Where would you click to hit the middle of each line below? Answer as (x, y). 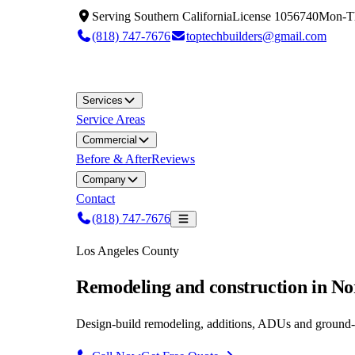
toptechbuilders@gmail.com (256, 36)
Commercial (110, 140)
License (253, 16)
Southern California (183, 16)
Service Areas (111, 119)
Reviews (173, 159)
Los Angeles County (128, 251)
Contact (95, 198)
